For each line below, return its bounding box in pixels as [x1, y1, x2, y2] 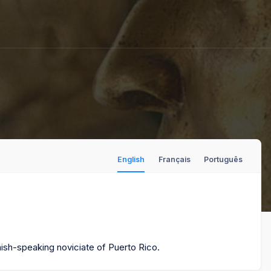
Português [204, 154, 243, 164]
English [117, 154, 145, 164]
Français [158, 154, 191, 164]
